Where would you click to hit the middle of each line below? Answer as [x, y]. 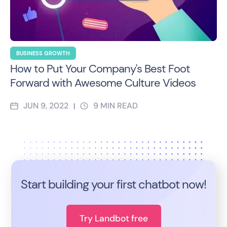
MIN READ [119, 106]
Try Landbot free [113, 219]
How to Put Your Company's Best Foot [100, 69]
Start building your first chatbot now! [113, 184]
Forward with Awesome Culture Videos [103, 83]
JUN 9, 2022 [46, 106]
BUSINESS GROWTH [43, 53]
